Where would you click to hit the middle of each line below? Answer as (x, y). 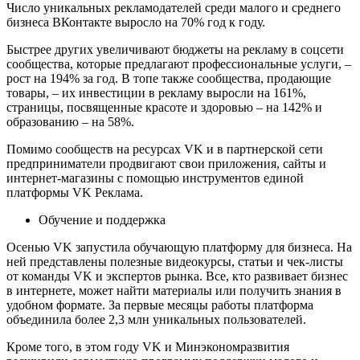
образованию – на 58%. (72, 121)
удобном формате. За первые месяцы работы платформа (160, 305)
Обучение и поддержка (104, 219)
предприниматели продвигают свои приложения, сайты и (166, 163)
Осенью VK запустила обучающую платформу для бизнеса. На (179, 247)
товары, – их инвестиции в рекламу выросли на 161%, (156, 92)
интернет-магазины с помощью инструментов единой (155, 178)
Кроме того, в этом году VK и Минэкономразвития (148, 346)
